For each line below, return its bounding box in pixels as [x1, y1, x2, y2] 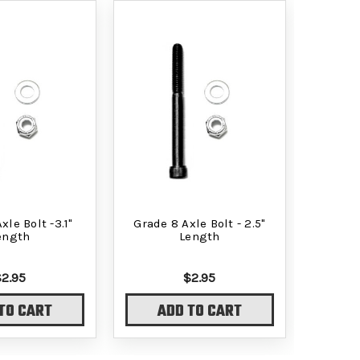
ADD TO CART [157, 300, 242, 325]
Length [179, 228, 220, 243]
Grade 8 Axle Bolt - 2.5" [133, 215, 266, 231]
